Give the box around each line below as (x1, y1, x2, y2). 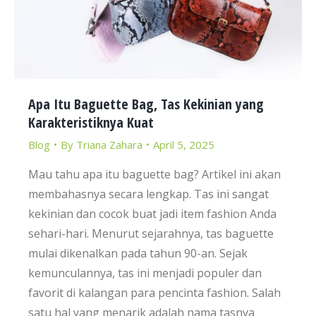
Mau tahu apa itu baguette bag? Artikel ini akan (28, 166, 281, 182)
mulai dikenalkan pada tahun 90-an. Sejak (28, 245, 248, 261)
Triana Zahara (76, 137, 142, 152)
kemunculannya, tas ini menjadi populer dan (28, 265, 262, 281)
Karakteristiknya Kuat (28, 112, 154, 132)
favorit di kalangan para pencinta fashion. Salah (28, 284, 281, 300)
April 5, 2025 (153, 137, 214, 152)
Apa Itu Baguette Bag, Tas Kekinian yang (28, 94, 264, 114)
